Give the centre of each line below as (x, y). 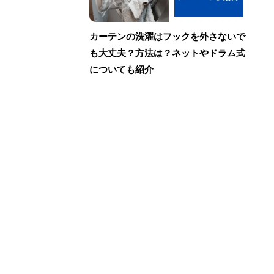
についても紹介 (121, 69)
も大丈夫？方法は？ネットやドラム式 (167, 53)
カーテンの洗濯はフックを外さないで (167, 36)
